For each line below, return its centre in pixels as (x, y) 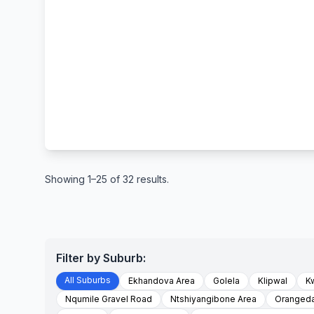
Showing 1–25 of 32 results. (107, 179)
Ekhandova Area (162, 281)
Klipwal (273, 281)
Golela (226, 281)
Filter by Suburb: (101, 258)
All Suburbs (88, 280)
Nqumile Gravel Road (109, 299)
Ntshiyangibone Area (213, 299)
